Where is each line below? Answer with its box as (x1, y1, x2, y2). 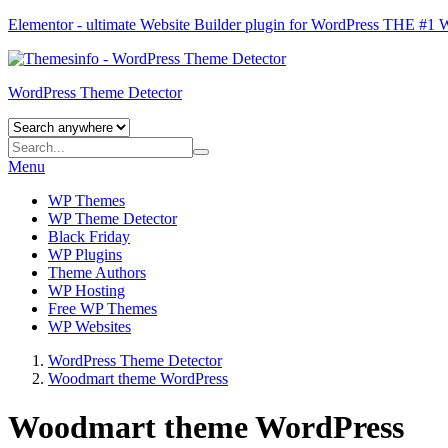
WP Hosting (48, 282, 125, 299)
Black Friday (48, 228, 130, 245)
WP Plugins (48, 246, 122, 263)
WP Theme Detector (48, 210, 177, 227)
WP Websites (48, 318, 131, 335)
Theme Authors (48, 264, 146, 281)
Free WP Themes (48, 300, 157, 317)
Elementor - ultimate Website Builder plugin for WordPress (8, 16, 383, 33)
